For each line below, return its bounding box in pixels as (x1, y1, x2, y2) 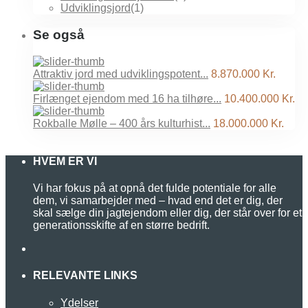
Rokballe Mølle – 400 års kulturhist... (33, 117, 210, 129)
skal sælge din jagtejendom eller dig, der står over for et (33, 207, 302, 219)
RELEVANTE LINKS (33, 269, 137, 282)
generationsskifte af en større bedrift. (33, 219, 210, 232)
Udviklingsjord (60, 2, 131, 14)
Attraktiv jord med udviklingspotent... (33, 67, 208, 80)
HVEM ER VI (33, 155, 97, 167)
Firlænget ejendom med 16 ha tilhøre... (33, 92, 221, 104)
